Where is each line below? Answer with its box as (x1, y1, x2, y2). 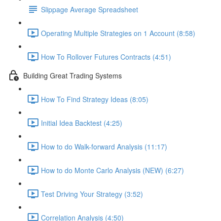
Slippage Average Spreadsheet (41, 4, 138, 14)
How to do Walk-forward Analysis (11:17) (41, 141, 167, 151)
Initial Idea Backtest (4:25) (41, 117, 122, 128)
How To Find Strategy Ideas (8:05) (41, 94, 148, 104)
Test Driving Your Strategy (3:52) (41, 188, 143, 199)
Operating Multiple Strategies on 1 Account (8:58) (41, 28, 195, 38)
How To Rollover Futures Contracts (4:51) (41, 51, 171, 62)
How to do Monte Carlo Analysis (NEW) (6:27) (41, 165, 184, 175)
